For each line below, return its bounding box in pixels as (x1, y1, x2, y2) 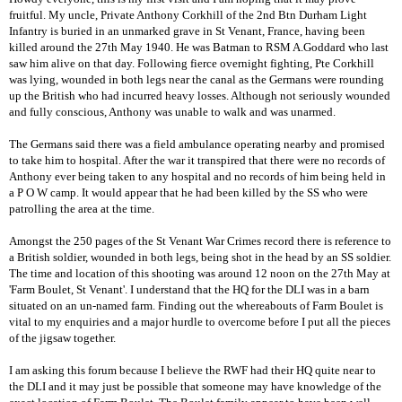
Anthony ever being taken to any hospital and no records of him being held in (9, 169, 386, 183)
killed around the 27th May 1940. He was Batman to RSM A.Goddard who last (9, 39, 389, 54)
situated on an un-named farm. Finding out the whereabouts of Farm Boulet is (9, 298, 383, 312)
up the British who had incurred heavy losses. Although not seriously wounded (9, 88, 390, 102)
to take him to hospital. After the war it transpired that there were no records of (9, 153, 385, 167)
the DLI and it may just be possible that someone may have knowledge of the (9, 379, 381, 393)
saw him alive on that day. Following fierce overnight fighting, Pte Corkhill (9, 56, 374, 70)
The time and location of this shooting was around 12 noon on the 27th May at (9, 266, 390, 280)
